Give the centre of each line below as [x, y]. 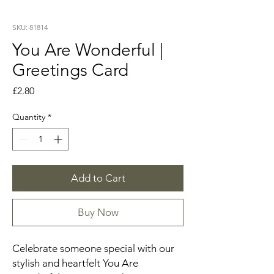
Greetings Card [70, 70]
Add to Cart [98, 178]
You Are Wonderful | [88, 50]
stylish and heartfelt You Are [75, 263]
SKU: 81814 [30, 27]
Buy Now [98, 212]
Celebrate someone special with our [93, 248]
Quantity [29, 117]
